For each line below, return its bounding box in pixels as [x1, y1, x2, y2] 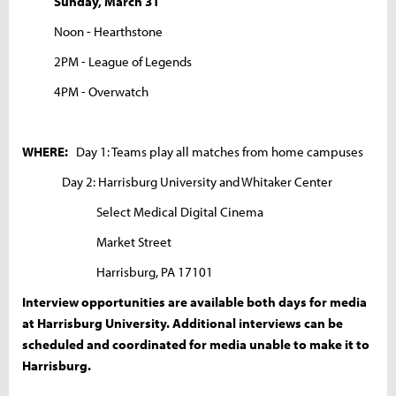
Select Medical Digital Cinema [22, 202, 263, 220]
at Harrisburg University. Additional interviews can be [22, 314, 343, 331]
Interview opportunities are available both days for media [22, 293, 367, 310]
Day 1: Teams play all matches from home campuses [68, 142, 363, 160]
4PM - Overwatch [22, 82, 148, 100]
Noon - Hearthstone [22, 22, 163, 40]
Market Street [22, 232, 171, 250]
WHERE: [22, 142, 68, 160]
